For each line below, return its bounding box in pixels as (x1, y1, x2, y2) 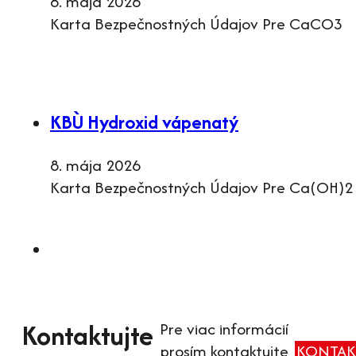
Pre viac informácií (160, 316, 288, 340)
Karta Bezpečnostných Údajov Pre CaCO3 (50, 12, 342, 36)
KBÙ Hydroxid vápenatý (50, 108, 238, 137)
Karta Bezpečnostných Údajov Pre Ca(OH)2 (50, 175, 353, 199)
